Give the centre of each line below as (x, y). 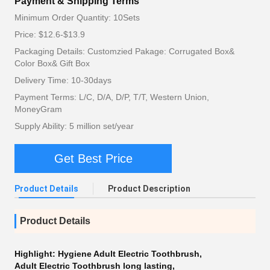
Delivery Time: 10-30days (63, 80)
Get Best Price (93, 158)
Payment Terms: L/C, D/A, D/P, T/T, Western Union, (112, 97)
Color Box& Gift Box (52, 63)
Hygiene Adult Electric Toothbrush (129, 254)
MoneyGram (38, 109)
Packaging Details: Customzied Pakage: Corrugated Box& (124, 51)
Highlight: (36, 254)
